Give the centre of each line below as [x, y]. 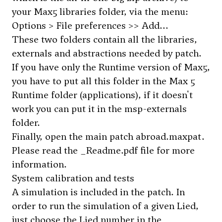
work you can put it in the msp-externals [99, 109]
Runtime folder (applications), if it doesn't [102, 95]
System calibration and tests [73, 178]
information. [39, 164]
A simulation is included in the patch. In [98, 192]
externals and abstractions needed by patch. [107, 53]
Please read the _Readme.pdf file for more [103, 150]
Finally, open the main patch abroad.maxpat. [108, 137]
